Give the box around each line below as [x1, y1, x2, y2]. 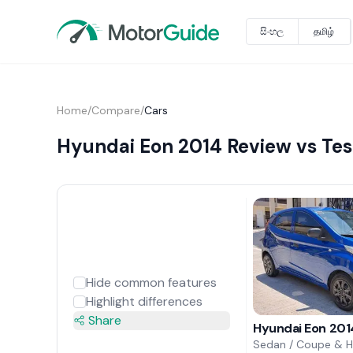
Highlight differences [85, 292, 203, 310]
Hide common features [85, 273, 217, 291]
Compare [91, 103, 140, 117]
